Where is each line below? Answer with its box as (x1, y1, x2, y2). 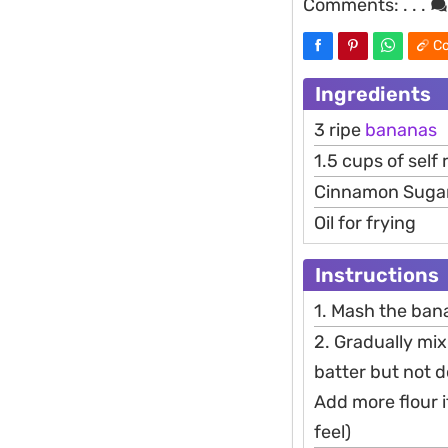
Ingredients (315, 82, 431, 107)
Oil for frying (314, 212, 416, 235)
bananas (365, 119, 437, 142)
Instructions (315, 263, 439, 288)
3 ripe (314, 119, 365, 142)
